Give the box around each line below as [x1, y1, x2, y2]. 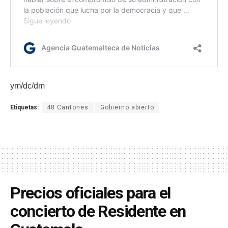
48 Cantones [47, 103, 89, 111]
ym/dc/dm [10, 81, 45, 90]
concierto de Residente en [10, 201, 186, 221]
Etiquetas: [10, 103, 39, 111]
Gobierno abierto [100, 103, 154, 111]
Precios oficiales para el [10, 183, 170, 203]
